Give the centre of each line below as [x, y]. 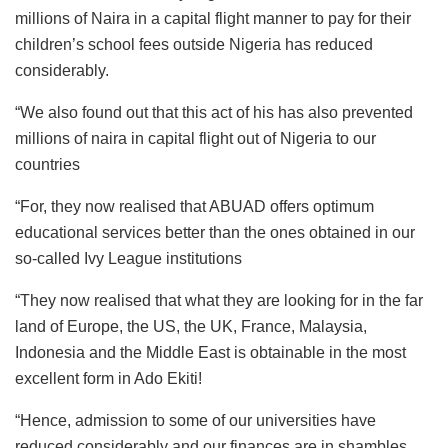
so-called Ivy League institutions [128, 258]
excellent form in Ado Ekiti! [108, 378]
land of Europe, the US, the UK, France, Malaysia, [191, 326]
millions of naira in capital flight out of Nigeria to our [195, 138]
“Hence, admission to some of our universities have [195, 420]
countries [47, 164]
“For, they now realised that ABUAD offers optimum [194, 206]
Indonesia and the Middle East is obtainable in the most [210, 352]
